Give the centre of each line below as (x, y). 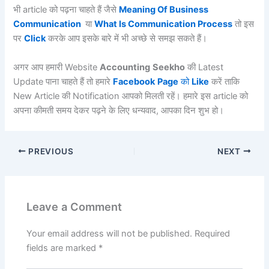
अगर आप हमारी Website (57, 67)
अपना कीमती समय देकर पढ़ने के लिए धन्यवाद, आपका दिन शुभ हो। (119, 110)
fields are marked (63, 248)
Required (213, 234)
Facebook (134, 81)
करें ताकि (225, 81)
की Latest (204, 67)
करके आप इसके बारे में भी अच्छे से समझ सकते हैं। (127, 39)
